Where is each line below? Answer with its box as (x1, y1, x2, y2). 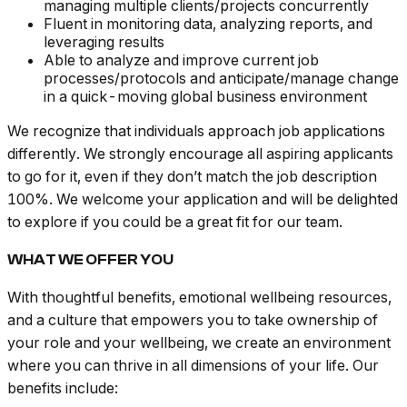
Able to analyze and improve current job (44, 51, 319, 70)
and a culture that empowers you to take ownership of (7, 311, 378, 330)
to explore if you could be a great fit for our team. (7, 213, 342, 232)
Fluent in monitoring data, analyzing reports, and (44, 15, 372, 34)
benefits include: (7, 379, 118, 398)
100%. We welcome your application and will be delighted (7, 190, 398, 209)
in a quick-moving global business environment (44, 87, 367, 106)
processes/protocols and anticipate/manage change (44, 69, 399, 88)
